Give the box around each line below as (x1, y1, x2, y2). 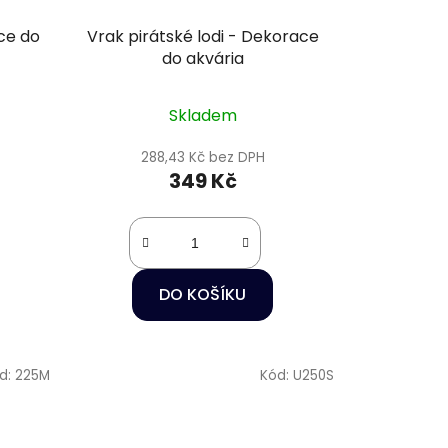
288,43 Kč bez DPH (140, 148, 265, 168)
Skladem (168, 104, 237, 128)
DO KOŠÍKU (159, 283, 247, 307)
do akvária (161, 47, 244, 71)
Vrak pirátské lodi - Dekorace (86, 25, 319, 49)
